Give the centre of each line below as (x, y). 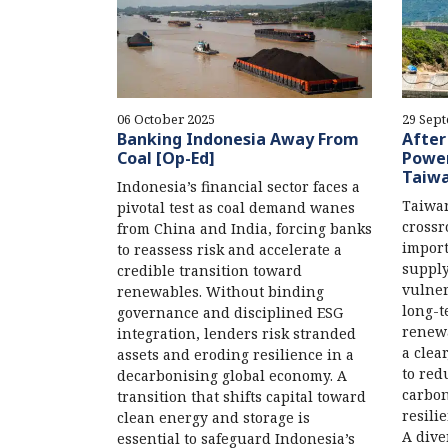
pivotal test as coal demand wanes (236, 208)
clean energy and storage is (213, 418)
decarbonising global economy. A (232, 376)
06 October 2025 (166, 119)
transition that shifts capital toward (241, 397)
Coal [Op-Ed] (166, 158)
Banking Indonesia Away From (238, 139)
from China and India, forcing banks (244, 229)
